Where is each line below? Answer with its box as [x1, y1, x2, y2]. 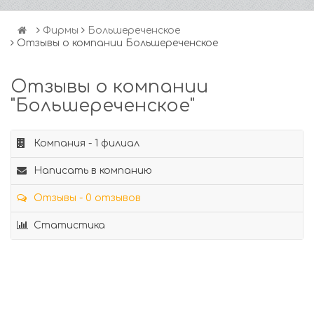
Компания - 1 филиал [31, 138, 139, 149]
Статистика [31, 220, 105, 231]
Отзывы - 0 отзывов [31, 193, 141, 203]
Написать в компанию [31, 165, 152, 176]
